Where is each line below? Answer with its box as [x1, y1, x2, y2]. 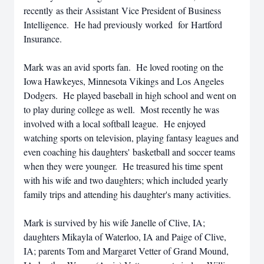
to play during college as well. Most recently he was [24, 103, 219, 115]
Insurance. [24, 32, 62, 45]
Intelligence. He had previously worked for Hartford [24, 18, 222, 31]
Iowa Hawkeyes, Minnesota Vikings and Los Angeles [24, 75, 224, 87]
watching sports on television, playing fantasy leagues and [24, 131, 239, 144]
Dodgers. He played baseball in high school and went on [24, 89, 236, 101]
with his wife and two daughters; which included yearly [24, 174, 228, 186]
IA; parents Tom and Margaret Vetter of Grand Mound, [24, 245, 229, 257]
